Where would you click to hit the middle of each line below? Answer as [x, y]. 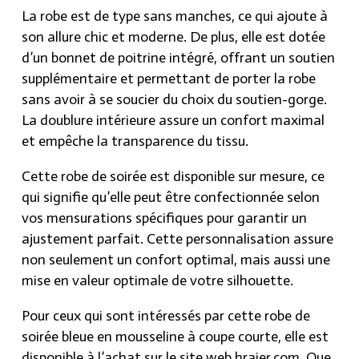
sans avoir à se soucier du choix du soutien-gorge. [174, 100]
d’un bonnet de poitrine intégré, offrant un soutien [178, 58]
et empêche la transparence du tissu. [135, 141]
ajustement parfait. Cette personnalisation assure [177, 239]
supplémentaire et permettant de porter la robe [169, 79]
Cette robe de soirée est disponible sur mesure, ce [173, 177]
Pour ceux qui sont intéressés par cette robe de [166, 316]
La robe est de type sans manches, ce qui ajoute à [175, 16]
